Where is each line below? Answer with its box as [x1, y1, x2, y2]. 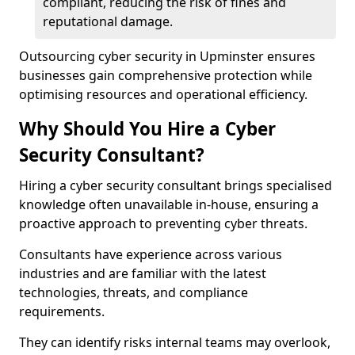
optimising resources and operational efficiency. [19, 86, 307, 103]
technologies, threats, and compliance [19, 284, 248, 301]
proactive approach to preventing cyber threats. [19, 215, 307, 232]
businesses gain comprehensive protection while [19, 67, 312, 84]
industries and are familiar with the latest [19, 265, 266, 282]
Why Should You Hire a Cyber [19, 116, 276, 141]
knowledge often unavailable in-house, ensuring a [19, 196, 319, 213]
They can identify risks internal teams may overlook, [19, 334, 330, 351]
